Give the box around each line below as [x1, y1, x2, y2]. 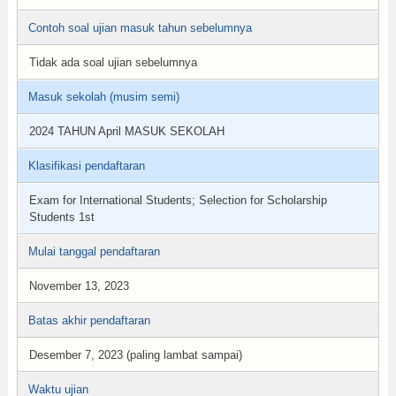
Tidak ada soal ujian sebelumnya [28, 56, 197, 69]
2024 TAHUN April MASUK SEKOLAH [28, 125, 225, 138]
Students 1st [28, 210, 95, 224]
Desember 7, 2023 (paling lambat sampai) [28, 348, 242, 362]
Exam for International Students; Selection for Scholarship [28, 194, 327, 207]
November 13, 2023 [28, 279, 129, 293]
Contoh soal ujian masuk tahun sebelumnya [27, 21, 252, 34]
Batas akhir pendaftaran [27, 314, 150, 327]
